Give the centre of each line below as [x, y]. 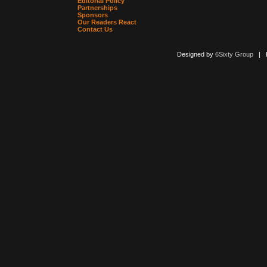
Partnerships [97, 8]
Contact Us [95, 29]
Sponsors [93, 15]
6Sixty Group [234, 54]
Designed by [196, 54]
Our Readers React [107, 22]
